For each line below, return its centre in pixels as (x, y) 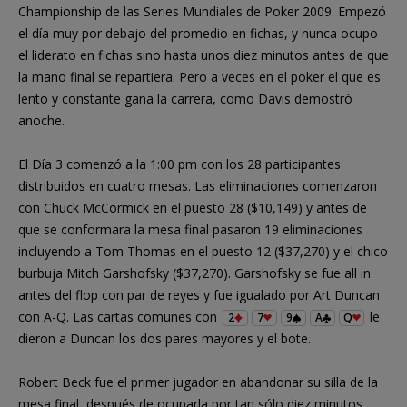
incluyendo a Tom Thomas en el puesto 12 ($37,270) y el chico (203, 251)
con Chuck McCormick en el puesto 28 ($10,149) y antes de (193, 207)
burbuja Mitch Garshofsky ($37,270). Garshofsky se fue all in (194, 273)
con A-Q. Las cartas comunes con (119, 316)
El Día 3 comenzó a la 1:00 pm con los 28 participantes (179, 164)
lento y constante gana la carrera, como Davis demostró (185, 98)
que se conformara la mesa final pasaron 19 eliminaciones (190, 229)
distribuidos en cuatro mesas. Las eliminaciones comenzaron (198, 185)
